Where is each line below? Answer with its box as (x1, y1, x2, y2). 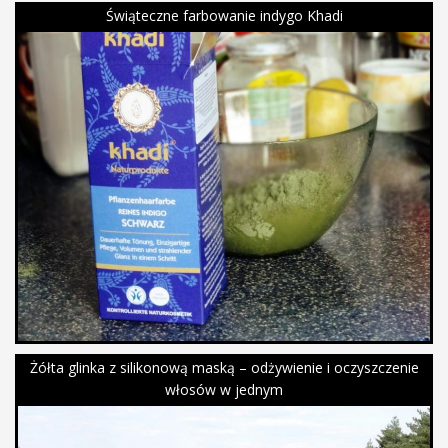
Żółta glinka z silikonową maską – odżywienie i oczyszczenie (29, 357, 419, 377)
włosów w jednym (165, 379, 283, 399)
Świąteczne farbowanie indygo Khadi (105, 5, 343, 25)
